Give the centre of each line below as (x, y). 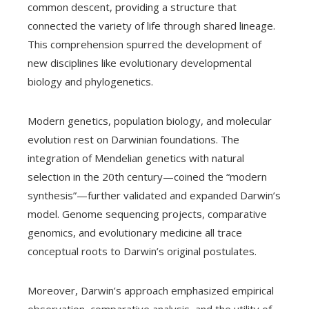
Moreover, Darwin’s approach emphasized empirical (151, 290)
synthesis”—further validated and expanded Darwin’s (154, 195)
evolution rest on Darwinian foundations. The (133, 139)
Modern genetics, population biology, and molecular (150, 120)
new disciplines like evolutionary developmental (140, 62)
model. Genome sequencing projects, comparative (147, 213)
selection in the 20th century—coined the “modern (147, 176)
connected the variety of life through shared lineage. (151, 25)
